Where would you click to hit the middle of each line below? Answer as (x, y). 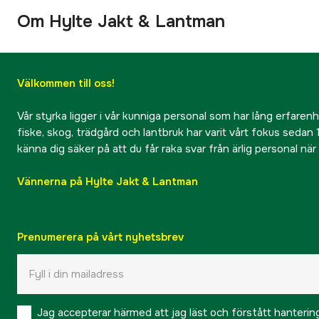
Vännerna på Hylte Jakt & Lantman (108, 182)
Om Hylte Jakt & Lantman (121, 21)
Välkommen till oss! (66, 84)
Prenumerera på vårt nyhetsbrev (100, 237)
